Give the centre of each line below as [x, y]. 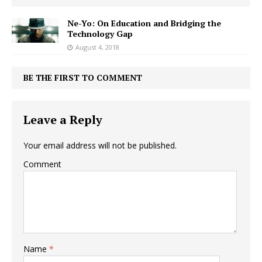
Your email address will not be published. [100, 146]
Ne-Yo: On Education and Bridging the [144, 23]
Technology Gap [100, 34]
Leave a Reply [63, 120]
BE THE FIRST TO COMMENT [83, 78]
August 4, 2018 [97, 47]
